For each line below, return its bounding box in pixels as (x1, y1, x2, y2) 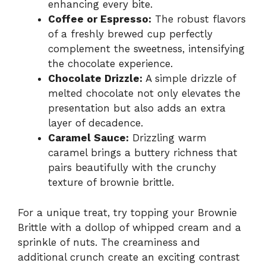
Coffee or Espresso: (48, 13, 151, 26)
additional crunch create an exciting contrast (18, 251, 240, 263)
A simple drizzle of (142, 72, 236, 85)
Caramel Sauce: (48, 132, 129, 144)
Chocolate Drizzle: (48, 72, 142, 85)
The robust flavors (151, 13, 246, 26)
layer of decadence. (48, 117, 143, 129)
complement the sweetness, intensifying (48, 43, 245, 55)
